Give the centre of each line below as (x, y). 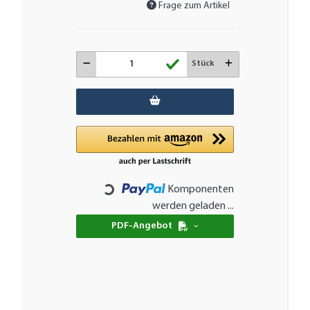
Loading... (133, 193)
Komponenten (201, 189)
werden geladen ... (193, 206)
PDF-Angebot (142, 226)
